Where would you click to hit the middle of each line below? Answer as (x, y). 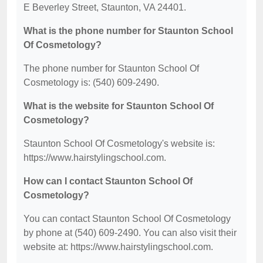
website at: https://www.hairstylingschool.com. (118, 247)
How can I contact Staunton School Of (108, 181)
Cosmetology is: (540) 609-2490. (91, 82)
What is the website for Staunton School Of (119, 106)
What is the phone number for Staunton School (128, 31)
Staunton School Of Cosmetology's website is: (119, 144)
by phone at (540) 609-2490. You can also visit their (130, 233)
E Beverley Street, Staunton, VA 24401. (105, 7)
